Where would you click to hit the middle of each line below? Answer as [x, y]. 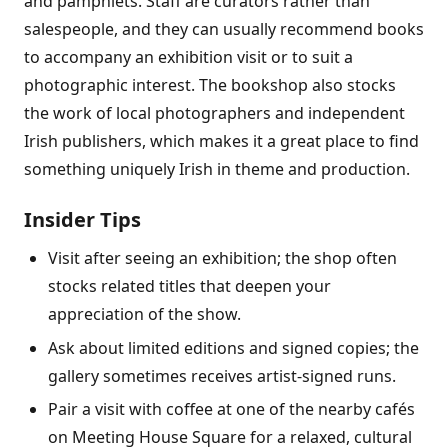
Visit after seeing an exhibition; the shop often [222, 258]
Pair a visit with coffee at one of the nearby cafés [231, 409]
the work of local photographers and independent [214, 113]
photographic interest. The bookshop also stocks [210, 85]
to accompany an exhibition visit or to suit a [188, 57]
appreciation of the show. [144, 314]
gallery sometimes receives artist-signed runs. [222, 375]
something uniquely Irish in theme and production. [217, 169]
